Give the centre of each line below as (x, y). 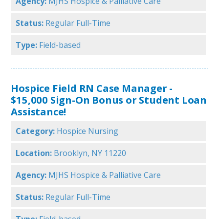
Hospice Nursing (88, 131)
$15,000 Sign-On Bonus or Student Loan (109, 100)
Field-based (60, 45)
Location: (34, 153)
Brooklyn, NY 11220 (90, 153)
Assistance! (39, 112)
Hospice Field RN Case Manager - (92, 88)
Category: (35, 131)
